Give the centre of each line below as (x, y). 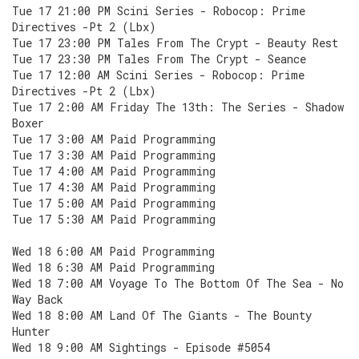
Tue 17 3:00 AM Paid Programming (114, 139)
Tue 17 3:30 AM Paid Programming (114, 155)
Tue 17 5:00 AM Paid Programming (114, 203)
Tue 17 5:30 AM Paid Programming (114, 219)
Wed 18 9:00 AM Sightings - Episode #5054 (141, 347)
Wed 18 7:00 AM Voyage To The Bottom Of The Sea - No (178, 283)
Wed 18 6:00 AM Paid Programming (113, 251)
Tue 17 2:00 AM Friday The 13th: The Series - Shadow (178, 107)
